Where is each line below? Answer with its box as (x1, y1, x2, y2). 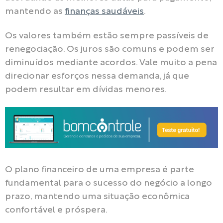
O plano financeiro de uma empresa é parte (5, 166, 194, 174)
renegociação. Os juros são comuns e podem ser (5, 45, 215, 54)
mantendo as (5, 7, 65, 16)
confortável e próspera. (5, 206, 108, 215)
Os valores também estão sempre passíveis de (5, 31, 209, 40)
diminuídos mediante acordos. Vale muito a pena (5, 58, 217, 67)
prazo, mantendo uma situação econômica (5, 193, 190, 201)
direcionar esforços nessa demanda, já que (5, 72, 189, 81)
